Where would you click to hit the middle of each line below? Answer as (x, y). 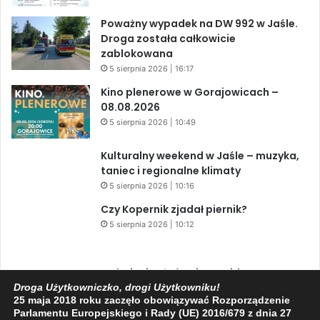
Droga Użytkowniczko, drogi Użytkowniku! (117, 287)
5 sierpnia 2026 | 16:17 (151, 68)
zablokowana (137, 53)
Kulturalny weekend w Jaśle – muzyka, (200, 155)
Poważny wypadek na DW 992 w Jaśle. (199, 23)
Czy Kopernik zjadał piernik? (174, 209)
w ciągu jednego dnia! (158, 302)
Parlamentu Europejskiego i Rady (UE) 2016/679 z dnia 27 (152, 313)
